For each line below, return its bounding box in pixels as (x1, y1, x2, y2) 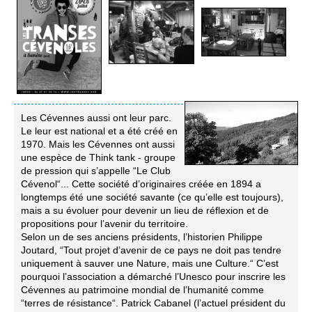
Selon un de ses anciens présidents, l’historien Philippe (21, 231, 263, 242)
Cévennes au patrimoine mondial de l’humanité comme (21, 283, 264, 295)
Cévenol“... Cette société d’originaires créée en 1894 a (21, 178, 261, 189)
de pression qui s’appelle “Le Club (21, 164, 171, 176)
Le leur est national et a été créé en (21, 125, 178, 136)
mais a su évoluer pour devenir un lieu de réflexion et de (21, 204, 269, 216)
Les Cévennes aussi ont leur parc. (21, 111, 171, 123)
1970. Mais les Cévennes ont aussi (21, 138, 175, 150)
